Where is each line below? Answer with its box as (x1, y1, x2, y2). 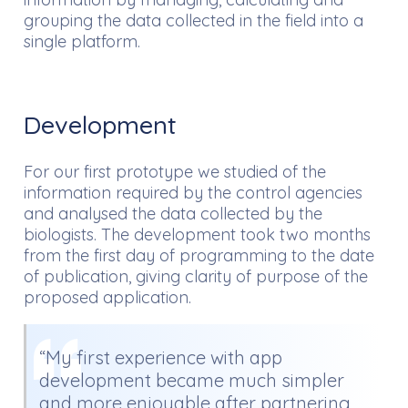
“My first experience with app (39, 345, 282, 369)
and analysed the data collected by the (24, 202, 322, 224)
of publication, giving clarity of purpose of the (24, 265, 368, 287)
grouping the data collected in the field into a (24, 9, 363, 31)
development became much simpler (39, 368, 344, 392)
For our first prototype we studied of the (24, 160, 326, 182)
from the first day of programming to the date (24, 244, 374, 266)
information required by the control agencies (24, 181, 362, 203)
